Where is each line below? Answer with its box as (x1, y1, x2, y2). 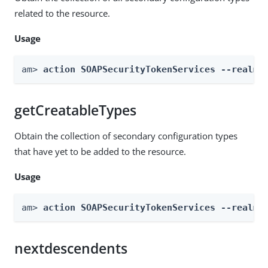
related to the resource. (14, 7, 110, 19)
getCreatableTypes (14, 100, 136, 120)
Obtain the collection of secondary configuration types (14, 129, 237, 142)
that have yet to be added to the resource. (14, 145, 186, 157)
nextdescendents (14, 239, 127, 258)
